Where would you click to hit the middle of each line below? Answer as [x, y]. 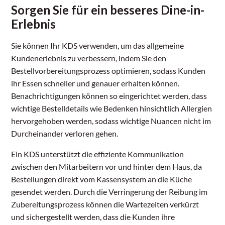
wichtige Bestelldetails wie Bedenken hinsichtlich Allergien [112, 108]
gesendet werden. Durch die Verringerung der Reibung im [109, 192]
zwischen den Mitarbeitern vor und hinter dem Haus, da [107, 167]
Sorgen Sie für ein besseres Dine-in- [108, 10]
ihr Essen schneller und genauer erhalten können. [95, 83]
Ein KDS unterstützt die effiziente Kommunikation [98, 154]
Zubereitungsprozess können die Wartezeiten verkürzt [105, 204]
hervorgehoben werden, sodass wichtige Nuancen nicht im [111, 121]
